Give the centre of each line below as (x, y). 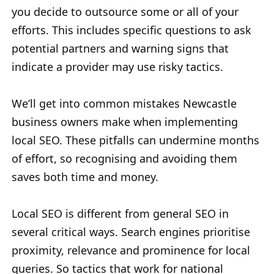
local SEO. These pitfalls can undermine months (135, 140)
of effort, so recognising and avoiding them (124, 159)
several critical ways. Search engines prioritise (131, 232)
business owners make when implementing (125, 122)
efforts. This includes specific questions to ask (131, 30)
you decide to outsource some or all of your (125, 12)
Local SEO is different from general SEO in (120, 214)
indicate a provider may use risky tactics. (117, 67)
